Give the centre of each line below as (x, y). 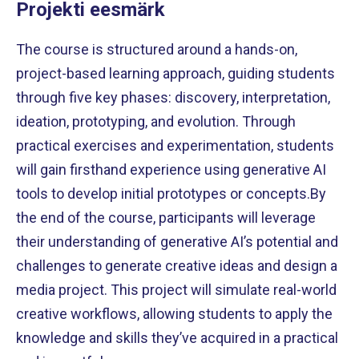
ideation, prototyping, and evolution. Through (156, 121)
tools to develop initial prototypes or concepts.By (171, 194)
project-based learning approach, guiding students (175, 73)
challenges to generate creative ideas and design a (177, 266)
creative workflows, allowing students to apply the (174, 314)
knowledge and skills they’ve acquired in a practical (177, 338)
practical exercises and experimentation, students (175, 145)
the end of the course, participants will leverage (166, 218)
